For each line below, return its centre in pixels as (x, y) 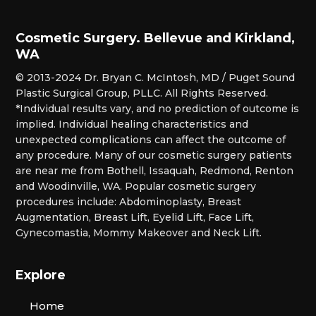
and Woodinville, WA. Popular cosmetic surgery (136, 186)
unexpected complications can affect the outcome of (151, 139)
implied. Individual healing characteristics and (132, 124)
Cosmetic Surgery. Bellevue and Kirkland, (156, 38)
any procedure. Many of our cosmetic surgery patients (154, 155)
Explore (41, 275)
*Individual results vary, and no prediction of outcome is (158, 108)
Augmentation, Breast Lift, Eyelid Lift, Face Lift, (135, 217)
